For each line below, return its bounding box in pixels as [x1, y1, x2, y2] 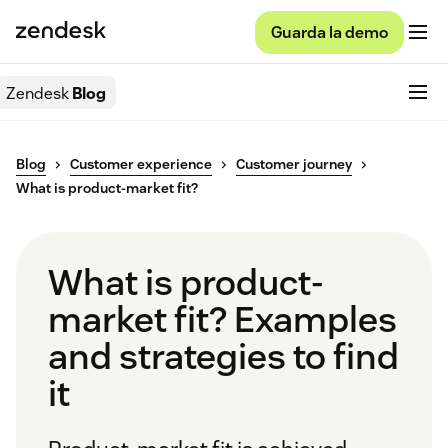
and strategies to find [48, 333, 399, 380]
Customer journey [236, 155, 352, 174]
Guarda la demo [271, 21, 388, 43]
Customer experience [70, 155, 212, 174]
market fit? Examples [48, 296, 397, 343]
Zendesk [6, 82, 69, 104]
